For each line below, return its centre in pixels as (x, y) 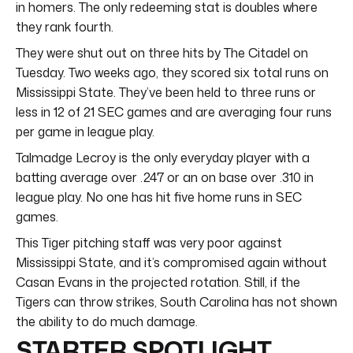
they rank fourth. (65, 26)
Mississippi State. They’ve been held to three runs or (166, 92)
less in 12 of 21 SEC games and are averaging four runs (174, 111)
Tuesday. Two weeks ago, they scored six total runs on (172, 72)
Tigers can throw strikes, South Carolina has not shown (176, 301)
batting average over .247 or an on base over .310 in (165, 177)
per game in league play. (85, 131)
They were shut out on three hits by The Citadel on (162, 52)
